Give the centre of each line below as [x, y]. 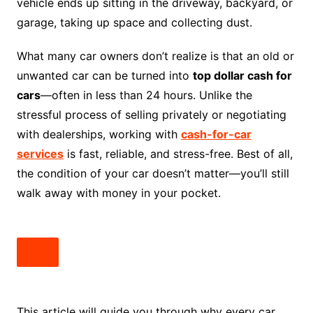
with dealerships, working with [99, 134]
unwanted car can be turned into [104, 76]
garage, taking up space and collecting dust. [134, 23]
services [40, 154]
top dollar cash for [242, 76]
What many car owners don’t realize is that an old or [155, 56]
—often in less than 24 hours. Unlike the [146, 95]
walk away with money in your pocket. [118, 193]
